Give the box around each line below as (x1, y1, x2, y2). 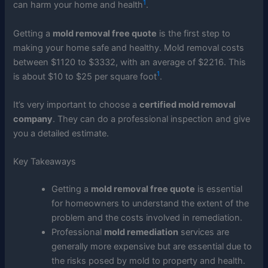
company (13, 113, 53, 124)
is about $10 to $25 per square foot (13, 71, 157, 82)
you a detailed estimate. (13, 127, 109, 139)
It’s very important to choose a (13, 99, 140, 110)
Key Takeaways (13, 156, 77, 167)
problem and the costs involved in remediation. (51, 212, 243, 224)
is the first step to (157, 28, 231, 39)
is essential (195, 184, 243, 195)
